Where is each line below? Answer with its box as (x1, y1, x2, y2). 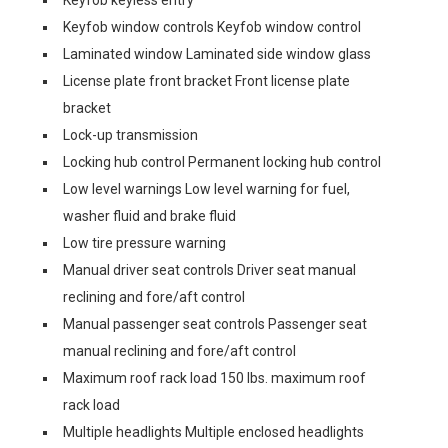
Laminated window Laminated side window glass (63, 46, 371, 62)
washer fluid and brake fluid (63, 208, 236, 224)
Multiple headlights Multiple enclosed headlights (63, 424, 364, 440)
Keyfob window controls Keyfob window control (63, 19, 361, 35)
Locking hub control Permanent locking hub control (63, 154, 381, 170)
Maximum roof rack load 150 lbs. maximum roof (63, 370, 366, 386)
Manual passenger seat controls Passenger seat (63, 316, 367, 332)
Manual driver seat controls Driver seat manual (63, 262, 356, 278)
